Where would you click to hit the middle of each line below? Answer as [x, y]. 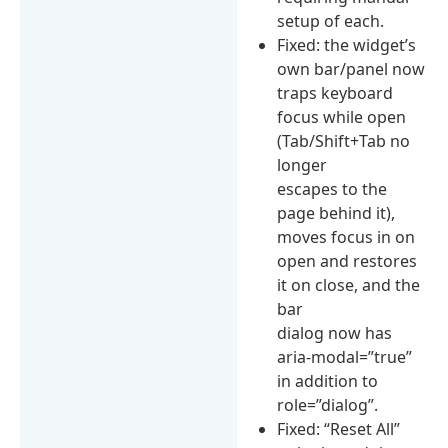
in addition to [328, 380]
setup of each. [331, 20]
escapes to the [332, 188]
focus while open [342, 116]
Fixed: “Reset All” [339, 428]
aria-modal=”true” [345, 356]
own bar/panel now [351, 68]
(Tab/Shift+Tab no [344, 140]
